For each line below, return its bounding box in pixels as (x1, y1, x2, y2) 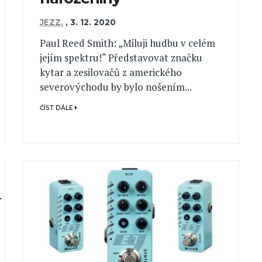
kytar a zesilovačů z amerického (40, 65, 182, 79)
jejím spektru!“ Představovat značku (40, 50, 203, 64)
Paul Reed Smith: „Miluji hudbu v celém (40, 36, 216, 50)
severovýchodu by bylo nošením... (40, 80, 192, 94)
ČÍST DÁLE (40, 104, 75, 112)
